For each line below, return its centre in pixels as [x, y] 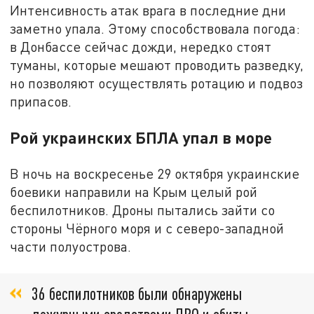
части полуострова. [71, 246]
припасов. [41, 101]
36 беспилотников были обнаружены [137, 294]
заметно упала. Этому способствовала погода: [155, 28]
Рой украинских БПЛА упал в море [141, 137]
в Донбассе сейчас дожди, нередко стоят [141, 46]
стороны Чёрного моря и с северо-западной [147, 228]
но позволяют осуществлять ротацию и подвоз [157, 83]
